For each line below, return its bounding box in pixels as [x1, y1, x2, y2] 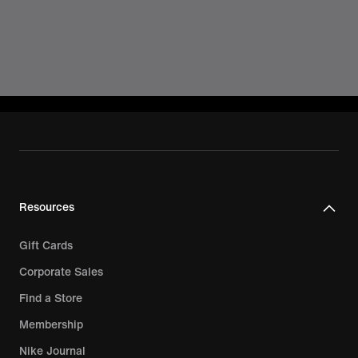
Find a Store [19, 292, 82, 304]
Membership [19, 318, 83, 331]
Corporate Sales [19, 265, 103, 278]
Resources [19, 201, 74, 213]
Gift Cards [19, 239, 73, 252]
